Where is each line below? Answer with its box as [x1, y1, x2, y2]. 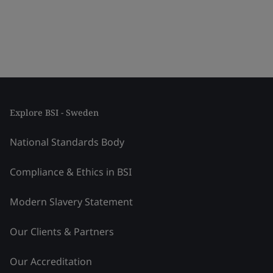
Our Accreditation [10, 255, 92, 268]
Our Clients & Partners [10, 225, 114, 238]
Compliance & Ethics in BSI [10, 165, 132, 179]
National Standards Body [10, 135, 124, 149]
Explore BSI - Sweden [10, 107, 99, 118]
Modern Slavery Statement [10, 195, 133, 208]
